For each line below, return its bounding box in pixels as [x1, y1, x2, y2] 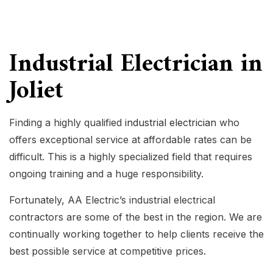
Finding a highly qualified [9, 116, 125, 129]
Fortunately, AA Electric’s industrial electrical [9, 194, 215, 207]
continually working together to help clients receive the [9, 228, 264, 241]
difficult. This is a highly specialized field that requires [9, 151, 252, 163]
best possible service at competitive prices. [9, 245, 206, 258]
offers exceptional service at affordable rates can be [9, 133, 252, 146]
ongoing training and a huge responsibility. [9, 168, 204, 180]
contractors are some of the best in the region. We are [9, 211, 262, 224]
